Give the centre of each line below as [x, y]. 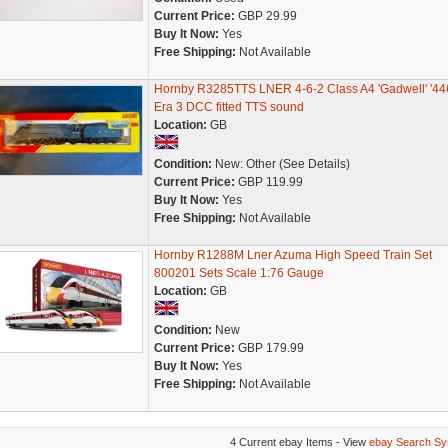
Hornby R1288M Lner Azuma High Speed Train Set [292, 255]
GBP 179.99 [269, 348]
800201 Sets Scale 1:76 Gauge [238, 273]
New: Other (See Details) [280, 164]
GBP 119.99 [268, 182]
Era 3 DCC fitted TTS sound [228, 107]
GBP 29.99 [265, 16]
